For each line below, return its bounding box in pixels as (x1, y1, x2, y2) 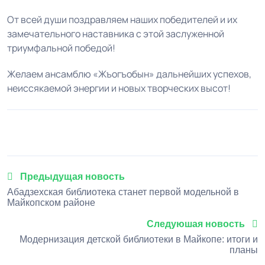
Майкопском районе (7, 198, 95, 208)
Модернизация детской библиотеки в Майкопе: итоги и (20, 234, 258, 245)
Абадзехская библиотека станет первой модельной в (7, 187, 239, 198)
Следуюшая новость (147, 219, 247, 230)
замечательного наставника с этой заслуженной (7, 27, 224, 41)
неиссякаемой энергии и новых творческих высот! (7, 82, 231, 95)
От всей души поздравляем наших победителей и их (7, 13, 237, 27)
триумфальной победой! (7, 41, 117, 55)
